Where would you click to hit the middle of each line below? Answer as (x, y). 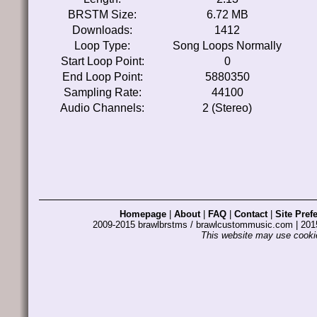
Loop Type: (102, 46)
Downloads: (102, 30)
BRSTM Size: (102, 15)
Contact (251, 214)
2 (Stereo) (227, 108)
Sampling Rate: (102, 92)
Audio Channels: (102, 108)
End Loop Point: (102, 77)
